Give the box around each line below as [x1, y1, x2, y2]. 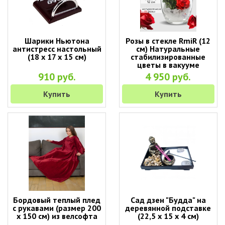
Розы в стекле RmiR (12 [126, 36, 211, 46]
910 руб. [38, 70, 76, 83]
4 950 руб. [145, 70, 191, 83]
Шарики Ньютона [24, 36, 89, 46]
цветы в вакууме [137, 60, 199, 70]
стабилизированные [131, 52, 206, 62]
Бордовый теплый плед [13, 195, 101, 205]
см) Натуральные [136, 44, 200, 54]
